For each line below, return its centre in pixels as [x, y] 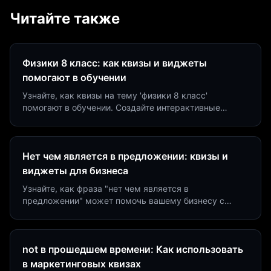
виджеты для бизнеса [75, 171]
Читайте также [65, 19]
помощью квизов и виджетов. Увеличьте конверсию [131, 213]
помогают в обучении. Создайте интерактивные [121, 108]
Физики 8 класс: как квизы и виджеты [115, 63]
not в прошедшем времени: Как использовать [133, 250]
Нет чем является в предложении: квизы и [125, 156]
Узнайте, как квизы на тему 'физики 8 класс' [115, 96]
